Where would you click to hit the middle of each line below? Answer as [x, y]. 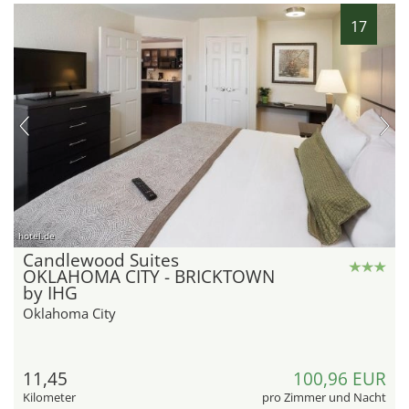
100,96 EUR [340, 379]
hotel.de [37, 236]
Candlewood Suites [101, 261]
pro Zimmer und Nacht [324, 398]
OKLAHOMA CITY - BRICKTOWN [149, 277]
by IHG [50, 294]
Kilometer [49, 398]
